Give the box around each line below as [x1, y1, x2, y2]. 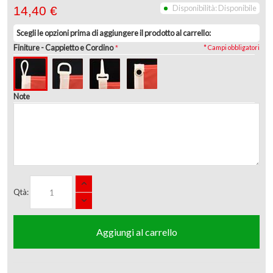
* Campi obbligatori [204, 43, 260, 52]
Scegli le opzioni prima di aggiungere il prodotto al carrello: [16, 28, 211, 38]
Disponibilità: [172, 3, 218, 13]
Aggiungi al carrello [96, 226, 177, 238]
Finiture [13, 43, 40, 53]
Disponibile [218, 3, 257, 13]
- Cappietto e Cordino [40, 43, 113, 53]
